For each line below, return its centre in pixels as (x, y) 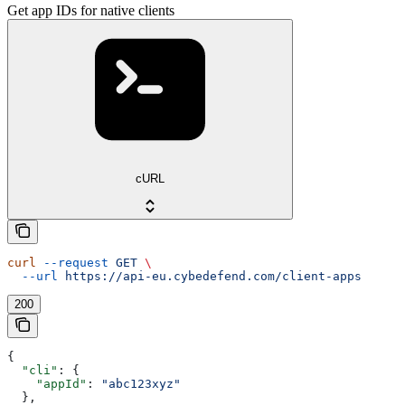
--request (72, 262)
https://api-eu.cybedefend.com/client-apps (210, 276)
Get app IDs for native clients (91, 10)
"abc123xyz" (141, 383)
